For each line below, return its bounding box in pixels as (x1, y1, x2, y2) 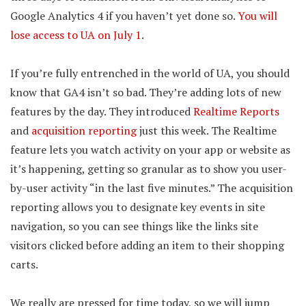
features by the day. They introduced (10, 104, 193, 120)
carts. (10, 257, 38, 273)
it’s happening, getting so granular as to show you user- (10, 161, 287, 177)
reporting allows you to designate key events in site (10, 199, 265, 215)
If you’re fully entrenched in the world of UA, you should (10, 66, 290, 81)
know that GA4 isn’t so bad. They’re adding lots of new (10, 85, 281, 100)
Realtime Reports (193, 104, 279, 120)
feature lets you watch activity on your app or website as (10, 142, 290, 158)
